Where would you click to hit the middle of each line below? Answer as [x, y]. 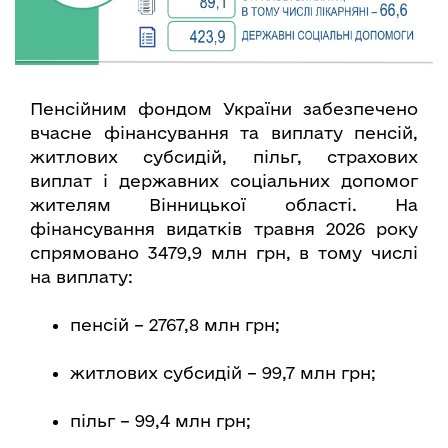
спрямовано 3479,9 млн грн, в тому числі [224, 253]
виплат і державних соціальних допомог [224, 181]
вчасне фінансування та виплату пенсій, [224, 133]
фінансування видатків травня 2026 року [224, 229]
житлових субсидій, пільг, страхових [224, 157]
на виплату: [81, 277]
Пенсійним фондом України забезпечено [224, 109]
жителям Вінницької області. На [224, 205]
